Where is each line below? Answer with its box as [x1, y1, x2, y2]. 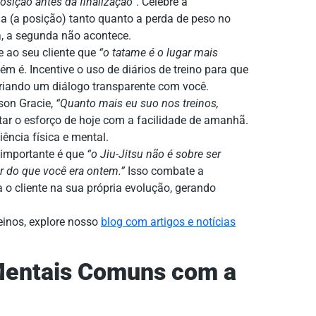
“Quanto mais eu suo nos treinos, [56, 97, 219, 111]
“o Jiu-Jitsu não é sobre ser [87, 147, 221, 162]
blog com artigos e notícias [101, 215, 236, 229]
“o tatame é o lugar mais [99, 46, 218, 60]
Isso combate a [125, 164, 204, 178]
